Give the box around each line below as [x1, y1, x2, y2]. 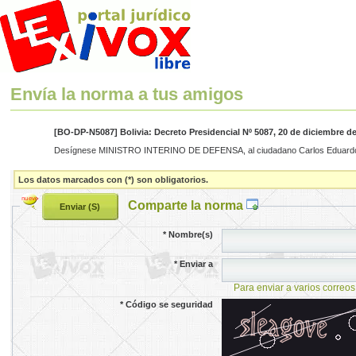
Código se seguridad [126, 299, 214, 309]
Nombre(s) [168, 229, 214, 239]
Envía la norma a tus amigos [10, 84, 244, 105]
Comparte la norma [127, 197, 246, 212]
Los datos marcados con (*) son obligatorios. [18, 174, 209, 184]
